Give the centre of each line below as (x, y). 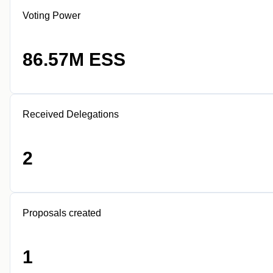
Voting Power (51, 16)
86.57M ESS (74, 59)
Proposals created (62, 213)
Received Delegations (71, 114)
